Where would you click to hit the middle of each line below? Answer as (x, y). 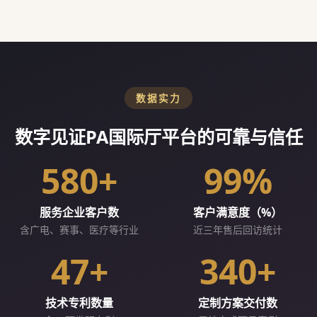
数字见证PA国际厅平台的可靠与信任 (158, 137)
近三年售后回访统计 (238, 230)
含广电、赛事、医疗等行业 (79, 230)
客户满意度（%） (238, 213)
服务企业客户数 (79, 213)
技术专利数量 (79, 303)
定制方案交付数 (238, 303)
